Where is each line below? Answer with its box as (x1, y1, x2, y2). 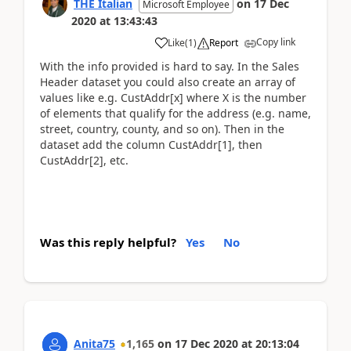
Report (209, 36, 238, 49)
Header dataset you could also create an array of (40, 74, 295, 89)
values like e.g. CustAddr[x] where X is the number (40, 90, 306, 105)
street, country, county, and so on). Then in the (40, 121, 284, 136)
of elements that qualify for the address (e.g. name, (40, 106, 311, 121)
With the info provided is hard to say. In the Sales (40, 59, 299, 74)
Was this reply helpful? (40, 233, 176, 250)
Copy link (256, 35, 295, 49)
